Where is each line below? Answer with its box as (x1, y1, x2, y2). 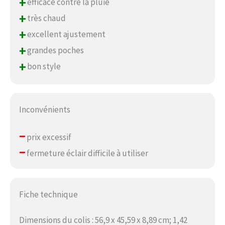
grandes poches (25, 44, 84, 56)
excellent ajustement (25, 28, 105, 40)
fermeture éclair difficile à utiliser (25, 148, 148, 159)
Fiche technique (19, 189, 78, 200)
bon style (25, 60, 61, 72)
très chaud (25, 12, 66, 24)
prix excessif (25, 132, 71, 143)
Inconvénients (19, 104, 70, 116)
